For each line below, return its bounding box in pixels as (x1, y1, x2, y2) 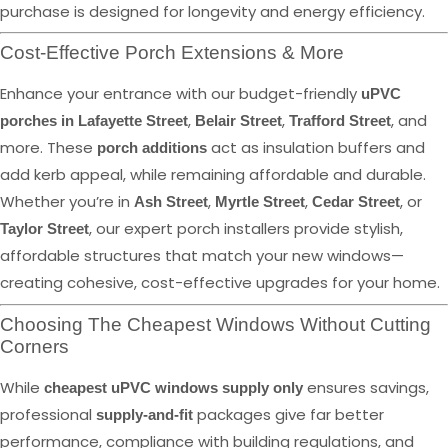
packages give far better (193, 403, 384, 425)
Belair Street (195, 112, 282, 130)
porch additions (97, 139, 207, 157)
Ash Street (134, 193, 208, 211)
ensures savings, (303, 376, 429, 398)
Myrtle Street (215, 193, 305, 211)
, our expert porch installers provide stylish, (89, 218, 403, 240)
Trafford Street (289, 112, 391, 130)
